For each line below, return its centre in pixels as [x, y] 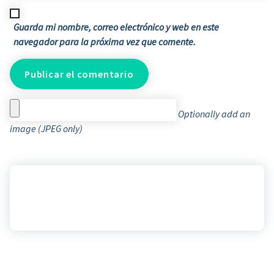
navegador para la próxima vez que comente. [105, 41]
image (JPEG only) [46, 128]
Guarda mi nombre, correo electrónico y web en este [116, 27]
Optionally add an [213, 113]
